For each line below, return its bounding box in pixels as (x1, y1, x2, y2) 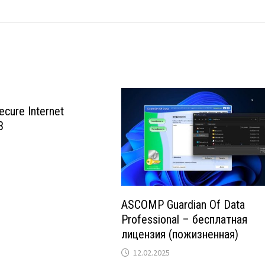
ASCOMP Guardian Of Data (121, 198, 245, 212)
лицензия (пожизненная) (121, 227, 239, 242)
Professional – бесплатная (121, 212, 248, 227)
